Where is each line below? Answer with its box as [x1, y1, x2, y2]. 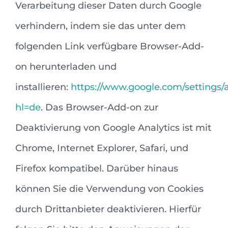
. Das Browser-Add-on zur [41, 102, 158, 113]
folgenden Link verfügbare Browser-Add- [15, 41, 204, 52]
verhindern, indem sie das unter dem [15, 20, 186, 32]
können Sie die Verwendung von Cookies [15, 183, 204, 195]
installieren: [15, 81, 71, 93]
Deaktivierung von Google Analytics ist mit [15, 122, 211, 134]
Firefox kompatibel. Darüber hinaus [15, 163, 178, 175]
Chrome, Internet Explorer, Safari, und [15, 142, 188, 154]
